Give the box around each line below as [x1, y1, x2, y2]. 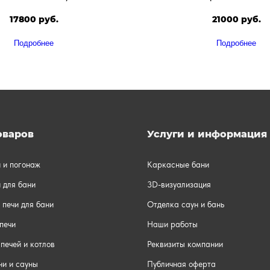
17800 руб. [9, 13, 58, 25]
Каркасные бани [147, 160, 209, 170]
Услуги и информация [147, 128, 267, 140]
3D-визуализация [147, 180, 211, 190]
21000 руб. [212, 13, 261, 25]
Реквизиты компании [147, 239, 223, 250]
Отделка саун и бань [147, 199, 224, 210]
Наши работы [147, 219, 198, 230]
